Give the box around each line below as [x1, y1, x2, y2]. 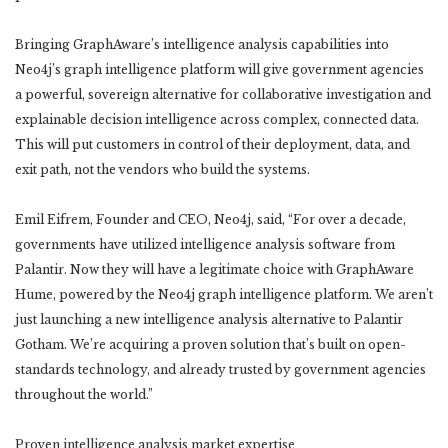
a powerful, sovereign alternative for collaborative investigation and [15, 86, 431, 102]
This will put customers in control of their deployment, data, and [15, 136, 410, 152]
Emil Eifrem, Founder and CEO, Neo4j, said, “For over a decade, [15, 211, 406, 227]
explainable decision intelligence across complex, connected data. [15, 111, 419, 127]
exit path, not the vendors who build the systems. [15, 161, 310, 177]
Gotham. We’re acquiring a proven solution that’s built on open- [15, 336, 406, 352]
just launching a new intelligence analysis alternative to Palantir [15, 311, 403, 327]
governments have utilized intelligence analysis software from [15, 236, 395, 252]
